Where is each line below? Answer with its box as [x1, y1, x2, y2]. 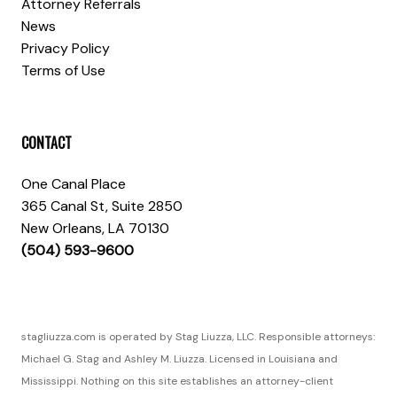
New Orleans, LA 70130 [21, 219, 169, 237]
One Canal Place [21, 175, 126, 193]
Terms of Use [21, 61, 105, 80]
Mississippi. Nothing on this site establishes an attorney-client [21, 374, 333, 388]
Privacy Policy [21, 39, 110, 58]
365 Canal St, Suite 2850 [21, 197, 183, 215]
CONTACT [21, 132, 72, 153]
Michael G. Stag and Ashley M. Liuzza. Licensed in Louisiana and [21, 352, 338, 366]
